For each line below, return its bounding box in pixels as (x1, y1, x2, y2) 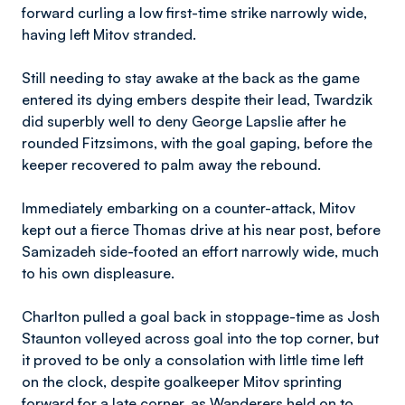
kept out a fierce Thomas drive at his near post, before (22, 221, 381, 239)
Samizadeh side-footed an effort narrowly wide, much (22, 242, 379, 260)
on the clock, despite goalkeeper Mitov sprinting (22, 372, 342, 391)
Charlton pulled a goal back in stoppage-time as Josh (22, 307, 380, 325)
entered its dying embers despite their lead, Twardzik (22, 90, 372, 108)
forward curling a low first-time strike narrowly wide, (22, 4, 367, 22)
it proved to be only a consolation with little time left (22, 351, 363, 369)
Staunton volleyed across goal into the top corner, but (22, 329, 379, 347)
